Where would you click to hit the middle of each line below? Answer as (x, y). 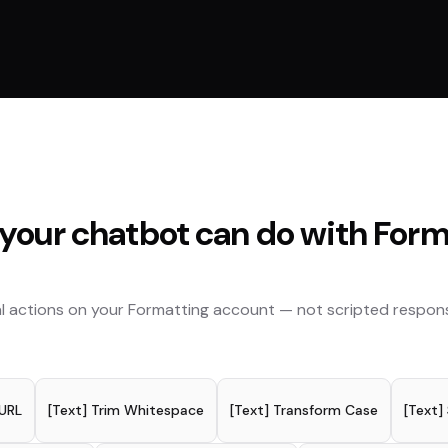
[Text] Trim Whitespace (126, 410)
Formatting (168, 310)
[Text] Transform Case (304, 410)
